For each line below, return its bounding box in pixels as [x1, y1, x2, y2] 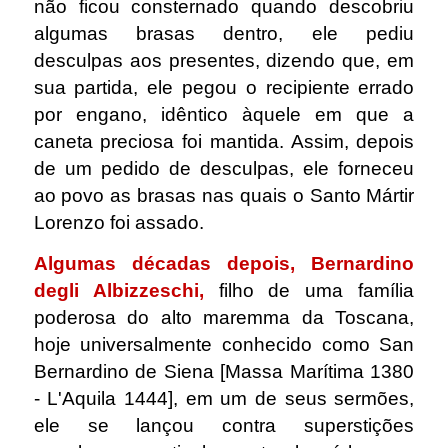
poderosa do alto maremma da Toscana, [33, 306, 415, 328]
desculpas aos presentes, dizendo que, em [33, 50, 415, 72]
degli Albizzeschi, [33, 279, 204, 301]
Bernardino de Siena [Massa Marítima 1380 [33, 360, 415, 382]
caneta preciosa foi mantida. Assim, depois [33, 131, 415, 153]
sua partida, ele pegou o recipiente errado [33, 77, 415, 99]
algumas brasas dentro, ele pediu [33, 23, 415, 45]
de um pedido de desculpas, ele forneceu [33, 158, 415, 180]
